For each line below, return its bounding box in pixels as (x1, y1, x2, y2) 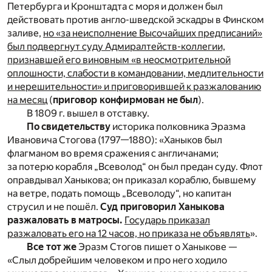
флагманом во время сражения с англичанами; (7, 147, 219, 159)
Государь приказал (124, 214, 210, 226)
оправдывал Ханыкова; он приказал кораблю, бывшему (7, 174, 256, 186)
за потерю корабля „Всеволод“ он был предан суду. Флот (7, 160, 263, 172)
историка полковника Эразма (110, 120, 245, 132)
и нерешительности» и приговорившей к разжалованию (7, 80, 261, 92)
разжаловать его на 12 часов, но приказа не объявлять (7, 227, 250, 239)
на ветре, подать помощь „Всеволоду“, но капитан (7, 187, 231, 199)
